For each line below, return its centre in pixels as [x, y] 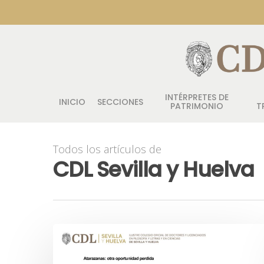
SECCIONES [120, 102]
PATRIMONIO [197, 106]
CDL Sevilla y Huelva [154, 170]
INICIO [72, 102]
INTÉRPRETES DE [197, 97]
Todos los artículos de [107, 149]
